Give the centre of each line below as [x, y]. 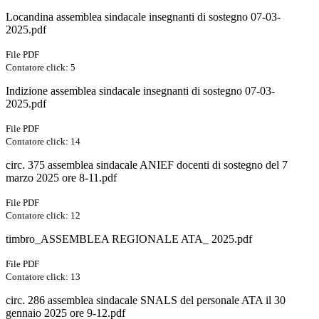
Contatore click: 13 [43, 277]
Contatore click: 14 [43, 142]
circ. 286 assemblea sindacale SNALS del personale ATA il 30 [146, 300]
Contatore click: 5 [41, 68]
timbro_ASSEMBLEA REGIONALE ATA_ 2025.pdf [129, 239]
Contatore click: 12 [43, 216]
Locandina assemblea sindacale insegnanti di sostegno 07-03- [143, 17]
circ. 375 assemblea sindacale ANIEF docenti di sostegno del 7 [147, 165]
